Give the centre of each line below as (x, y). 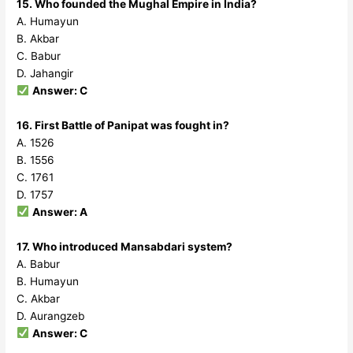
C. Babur (39, 56)
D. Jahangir (45, 73)
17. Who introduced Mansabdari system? (125, 246)
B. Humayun (48, 281)
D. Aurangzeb (51, 316)
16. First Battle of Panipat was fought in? (123, 125)
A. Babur (39, 264)
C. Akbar (39, 298)
